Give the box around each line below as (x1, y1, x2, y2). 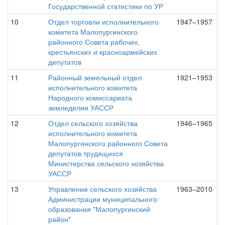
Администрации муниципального (48, 194, 157, 204)
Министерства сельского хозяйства (48, 158, 164, 168)
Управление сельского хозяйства (48, 184, 157, 194)
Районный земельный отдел (48, 72, 142, 82)
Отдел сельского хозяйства (48, 118, 138, 128)
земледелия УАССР (48, 102, 114, 113)
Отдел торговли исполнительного (48, 17, 159, 27)
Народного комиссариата (48, 92, 132, 102)
